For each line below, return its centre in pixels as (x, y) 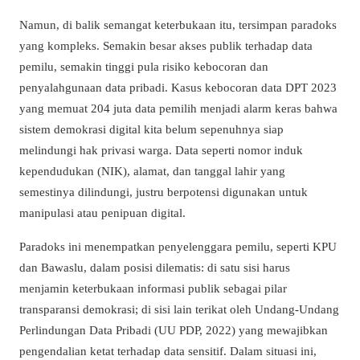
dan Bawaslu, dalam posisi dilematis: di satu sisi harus (155, 267)
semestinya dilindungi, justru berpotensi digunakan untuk (164, 192)
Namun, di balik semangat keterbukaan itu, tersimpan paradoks (178, 25)
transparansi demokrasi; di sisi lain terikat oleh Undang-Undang (179, 309)
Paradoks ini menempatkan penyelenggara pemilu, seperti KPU (178, 246)
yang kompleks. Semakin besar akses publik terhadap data (166, 46)
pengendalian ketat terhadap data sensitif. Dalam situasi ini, (168, 350)
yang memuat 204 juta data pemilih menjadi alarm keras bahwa (178, 108)
